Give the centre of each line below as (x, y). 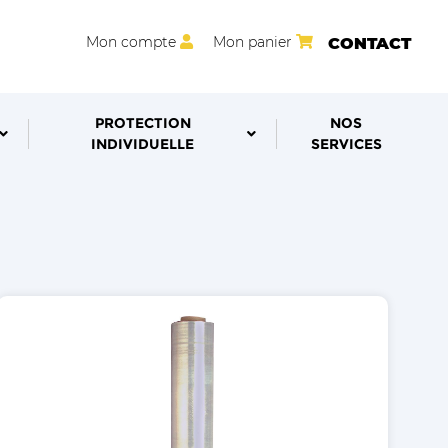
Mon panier (252, 42)
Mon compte (131, 42)
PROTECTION (142, 123)
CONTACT (369, 43)
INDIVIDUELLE (143, 144)
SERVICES (346, 144)
